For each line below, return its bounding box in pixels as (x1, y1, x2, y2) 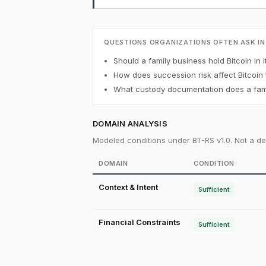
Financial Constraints (99, 217, 180, 227)
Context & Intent (99, 182, 158, 192)
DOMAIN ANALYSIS (93, 119, 167, 128)
